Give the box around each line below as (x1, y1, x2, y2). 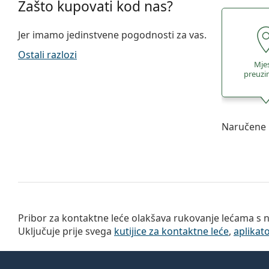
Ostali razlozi (18, 47, 77, 61)
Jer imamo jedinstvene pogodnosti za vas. (18, 28, 207, 41)
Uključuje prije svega (18, 224, 114, 238)
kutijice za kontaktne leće (114, 224, 229, 238)
